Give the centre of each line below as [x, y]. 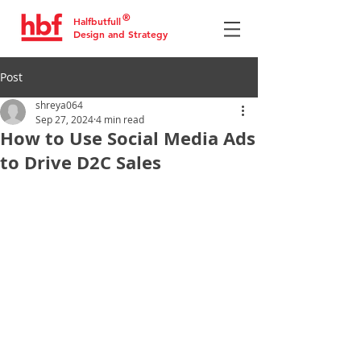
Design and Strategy [120, 34]
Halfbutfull [97, 21]
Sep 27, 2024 [64, 119]
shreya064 [59, 105]
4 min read [120, 119]
